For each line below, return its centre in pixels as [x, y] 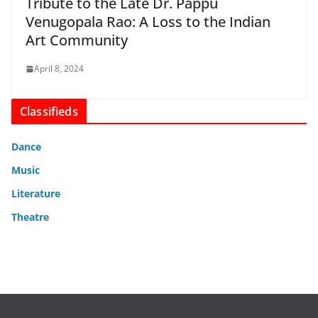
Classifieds [49, 112]
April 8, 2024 [59, 69]
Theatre [30, 217]
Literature [36, 194]
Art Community [77, 40]
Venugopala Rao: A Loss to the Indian [148, 22]
